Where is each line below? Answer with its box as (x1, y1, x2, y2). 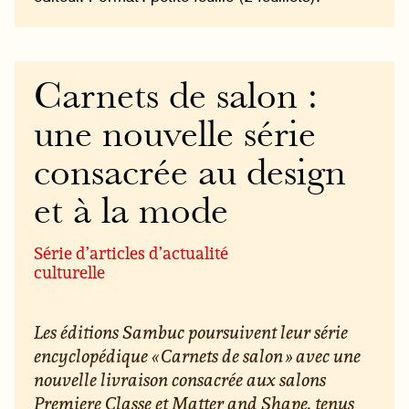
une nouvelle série (34, 120, 317, 156)
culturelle (34, 260, 106, 283)
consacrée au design (34, 158, 347, 194)
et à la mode (34, 196, 229, 233)
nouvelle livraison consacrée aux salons (34, 367, 327, 393)
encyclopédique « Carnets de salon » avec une (34, 343, 362, 369)
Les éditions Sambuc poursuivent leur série (34, 320, 349, 345)
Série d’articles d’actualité (34, 241, 229, 264)
